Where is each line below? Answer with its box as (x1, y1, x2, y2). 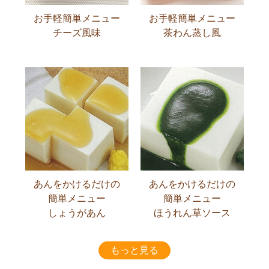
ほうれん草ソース (154, 208, 231, 219)
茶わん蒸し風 (163, 28, 222, 38)
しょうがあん (47, 208, 106, 219)
